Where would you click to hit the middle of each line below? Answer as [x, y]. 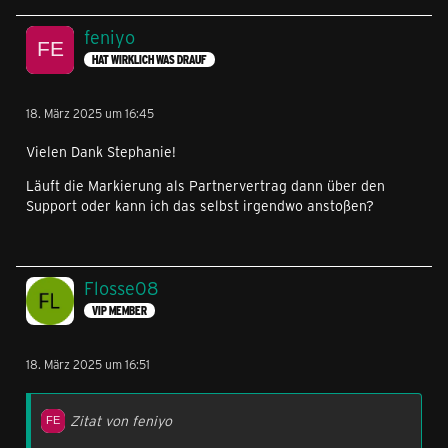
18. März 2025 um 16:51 [88, 364]
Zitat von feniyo [121, 420]
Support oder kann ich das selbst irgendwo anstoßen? [200, 205]
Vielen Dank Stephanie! [101, 151]
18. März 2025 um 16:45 [90, 113]
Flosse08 [121, 288]
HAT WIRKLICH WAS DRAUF [149, 60]
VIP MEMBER [119, 311]
